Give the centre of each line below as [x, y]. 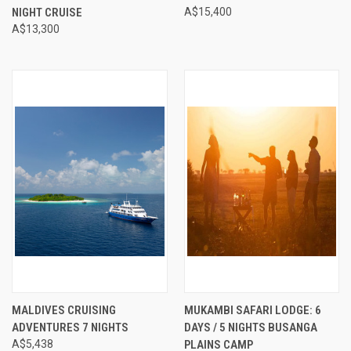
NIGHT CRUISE [47, 13]
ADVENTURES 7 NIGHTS [70, 327]
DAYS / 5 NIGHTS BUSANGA [250, 327]
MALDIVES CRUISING [64, 310]
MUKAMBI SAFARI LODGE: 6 [252, 310]
